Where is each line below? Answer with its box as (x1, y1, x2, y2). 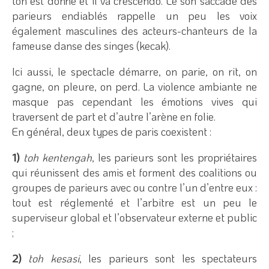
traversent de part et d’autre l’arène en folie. (12, 109, 216, 124)
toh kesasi (28, 250, 79, 265)
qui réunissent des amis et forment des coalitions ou (12, 165, 257, 180)
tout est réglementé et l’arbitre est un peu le (12, 195, 257, 210)
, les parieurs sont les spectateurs (79, 250, 258, 265)
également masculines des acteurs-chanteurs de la (12, 23, 257, 38)
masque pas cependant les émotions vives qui (12, 94, 257, 109)
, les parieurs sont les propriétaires (91, 150, 258, 165)
